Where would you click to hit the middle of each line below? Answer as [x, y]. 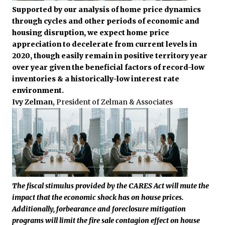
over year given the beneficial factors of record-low [108, 67]
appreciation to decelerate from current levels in [104, 44]
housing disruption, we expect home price [91, 32]
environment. [38, 90]
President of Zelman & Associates [115, 102]
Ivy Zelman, [34, 102]
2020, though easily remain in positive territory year [110, 55]
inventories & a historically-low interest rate [96, 79]
